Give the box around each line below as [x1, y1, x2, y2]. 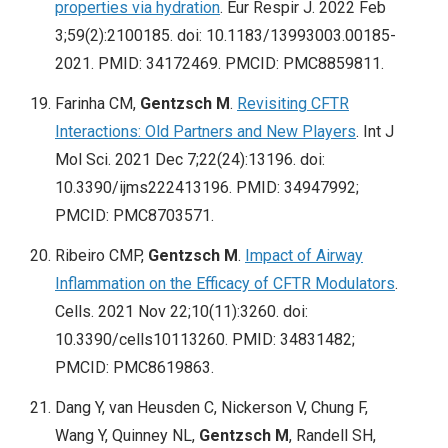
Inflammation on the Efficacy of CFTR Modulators [55, 274, 395, 294]
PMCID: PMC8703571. [55, 206, 214, 226]
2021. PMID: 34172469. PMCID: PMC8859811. [55, 54, 384, 74]
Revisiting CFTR [237, 94, 349, 114]
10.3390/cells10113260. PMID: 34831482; [55, 330, 355, 350]
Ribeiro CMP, [55, 246, 148, 266]
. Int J [356, 122, 394, 142]
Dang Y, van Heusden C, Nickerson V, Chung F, [55, 398, 368, 418]
